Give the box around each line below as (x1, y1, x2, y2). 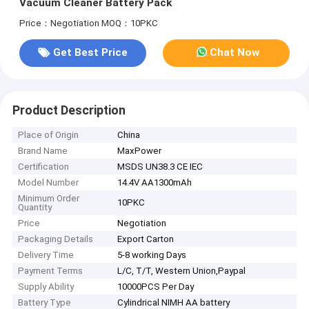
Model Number (18, 177, 79, 188)
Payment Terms (18, 266, 83, 277)
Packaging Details (18, 234, 94, 245)
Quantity (18, 202, 52, 213)
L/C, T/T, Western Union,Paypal (117, 266, 246, 277)
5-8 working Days (117, 250, 187, 261)
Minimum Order (18, 193, 80, 204)
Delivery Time (18, 250, 74, 261)
